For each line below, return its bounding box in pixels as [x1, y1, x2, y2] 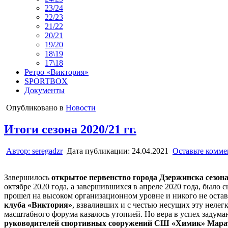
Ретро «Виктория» [24, 67, 89, 76]
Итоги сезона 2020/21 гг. [4, 122, 136, 136]
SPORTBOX [24, 76, 68, 85]
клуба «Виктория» [4, 200, 72, 209]
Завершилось [4, 173, 51, 182]
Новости [66, 103, 96, 112]
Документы [24, 85, 65, 95]
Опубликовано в [6, 103, 66, 112]
